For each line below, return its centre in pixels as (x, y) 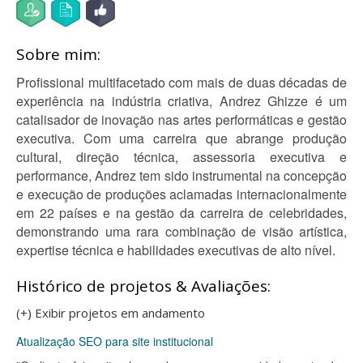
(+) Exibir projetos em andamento (111, 313)
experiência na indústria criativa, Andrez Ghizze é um (181, 101)
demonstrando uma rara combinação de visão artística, (181, 231)
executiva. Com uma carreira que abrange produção (181, 138)
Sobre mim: (58, 54)
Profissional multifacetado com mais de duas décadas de (181, 82)
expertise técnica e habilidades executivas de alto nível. (176, 250)
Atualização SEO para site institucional (115, 341)
